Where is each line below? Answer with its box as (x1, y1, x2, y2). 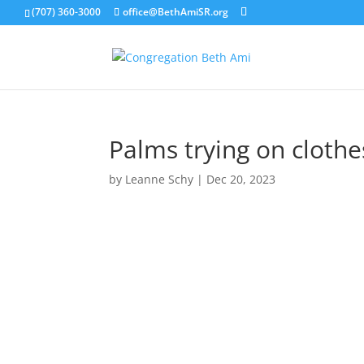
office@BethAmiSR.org (123, 5, 228, 19)
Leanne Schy (125, 171, 194, 187)
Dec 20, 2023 (206, 171, 276, 187)
